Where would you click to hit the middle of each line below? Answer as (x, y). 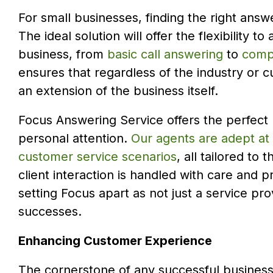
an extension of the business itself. (118, 91)
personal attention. (75, 139)
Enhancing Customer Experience (115, 241)
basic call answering (165, 55)
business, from (63, 55)
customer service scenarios (97, 157)
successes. (50, 212)
